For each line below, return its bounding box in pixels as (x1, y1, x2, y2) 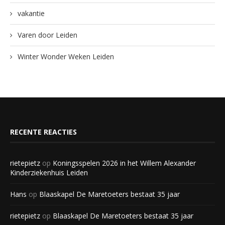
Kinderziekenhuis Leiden (10, 167, 88, 177)
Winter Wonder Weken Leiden (18, 51, 114, 61)
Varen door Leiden (18, 30, 77, 40)
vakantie (18, 8, 45, 18)
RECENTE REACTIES (10, 127, 77, 137)
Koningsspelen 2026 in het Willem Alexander (53, 158, 196, 168)
